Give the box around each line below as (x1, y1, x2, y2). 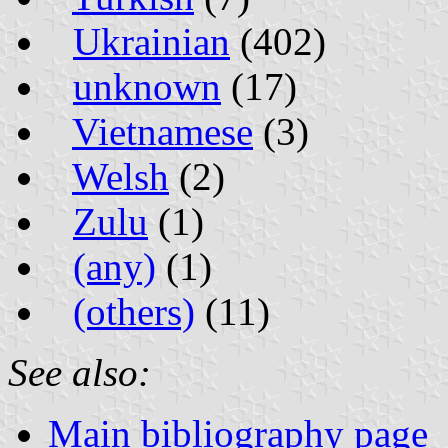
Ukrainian (73, 19, 230, 63)
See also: (8, 350, 151, 394)
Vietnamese (72, 109, 253, 153)
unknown (73, 64, 221, 108)
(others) (73, 289, 195, 333)
